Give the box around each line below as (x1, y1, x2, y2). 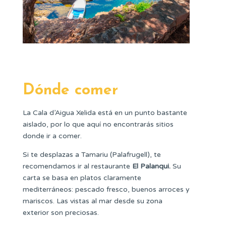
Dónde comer (23, 82, 118, 98)
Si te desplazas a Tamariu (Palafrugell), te (23, 150, 161, 159)
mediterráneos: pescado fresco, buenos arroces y (23, 185, 190, 194)
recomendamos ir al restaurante (23, 161, 132, 171)
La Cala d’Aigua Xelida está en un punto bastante (23, 108, 187, 117)
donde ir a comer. (23, 131, 82, 140)
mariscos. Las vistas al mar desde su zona (23, 196, 162, 205)
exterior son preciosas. (23, 208, 99, 217)
